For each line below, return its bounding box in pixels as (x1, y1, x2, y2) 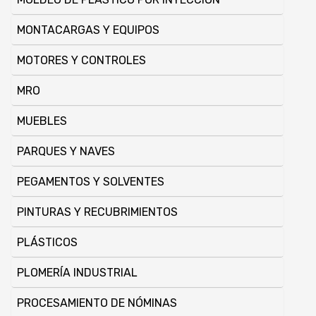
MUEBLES (17, 114, 67, 128)
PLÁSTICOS (17, 236, 78, 250)
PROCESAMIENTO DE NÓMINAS (17, 296, 177, 310)
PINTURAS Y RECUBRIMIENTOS (17, 205, 178, 219)
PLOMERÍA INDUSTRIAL (17, 266, 138, 280)
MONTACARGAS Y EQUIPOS (17, 23, 159, 37)
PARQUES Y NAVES (17, 145, 115, 159)
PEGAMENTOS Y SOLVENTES (17, 175, 164, 189)
